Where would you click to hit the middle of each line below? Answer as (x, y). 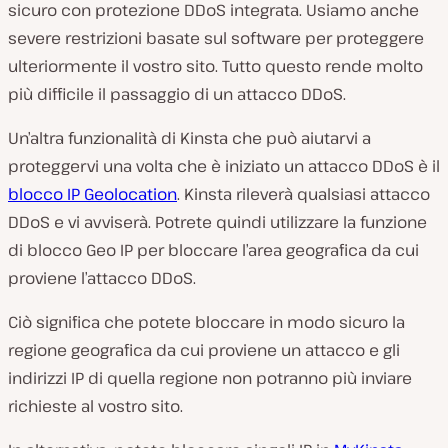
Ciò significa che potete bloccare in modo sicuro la (206, 322)
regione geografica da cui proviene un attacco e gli (204, 350)
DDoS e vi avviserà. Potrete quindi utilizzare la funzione (217, 222)
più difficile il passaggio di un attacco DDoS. (177, 94)
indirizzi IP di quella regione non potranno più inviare (210, 378)
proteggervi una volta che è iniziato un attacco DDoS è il (224, 166)
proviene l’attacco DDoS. (102, 278)
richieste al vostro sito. (95, 406)
